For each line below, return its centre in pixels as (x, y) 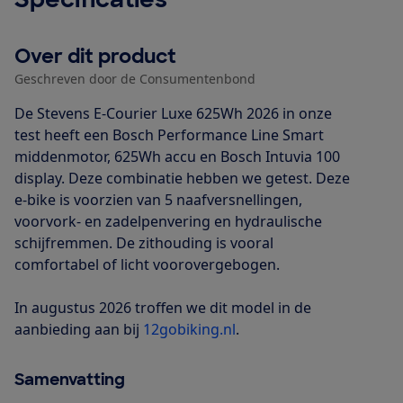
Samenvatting (70, 380)
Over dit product (95, 57)
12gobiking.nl (189, 330)
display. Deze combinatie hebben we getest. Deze (182, 179)
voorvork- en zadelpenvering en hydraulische (168, 222)
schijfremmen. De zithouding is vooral (144, 243)
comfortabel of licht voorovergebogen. (147, 265)
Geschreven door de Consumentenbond (135, 79)
